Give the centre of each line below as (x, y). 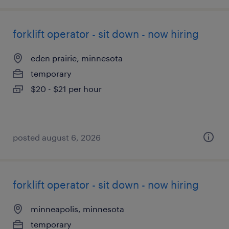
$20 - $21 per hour (66, 89)
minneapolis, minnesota (77, 209)
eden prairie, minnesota (77, 58)
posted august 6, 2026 (57, 137)
